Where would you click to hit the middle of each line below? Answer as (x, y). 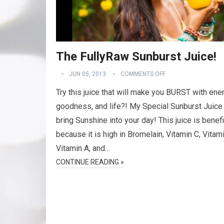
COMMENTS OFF (143, 74)
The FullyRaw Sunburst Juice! (136, 56)
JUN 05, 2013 (87, 74)
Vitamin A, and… (83, 148)
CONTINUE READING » (90, 162)
